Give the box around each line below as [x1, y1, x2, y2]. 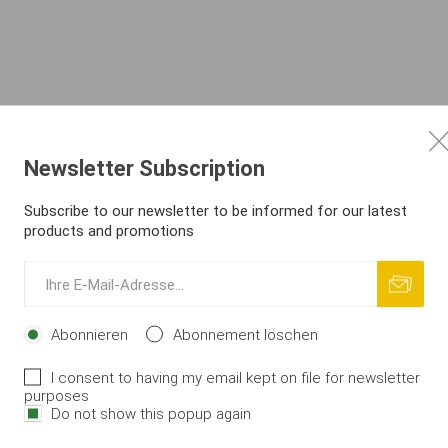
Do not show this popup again [51, 404, 251, 423]
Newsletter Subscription [24, 155, 265, 181]
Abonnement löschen [173, 325, 318, 344]
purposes [24, 386, 89, 405]
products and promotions [24, 221, 194, 240]
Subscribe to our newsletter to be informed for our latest [24, 201, 407, 220]
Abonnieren [51, 325, 128, 344]
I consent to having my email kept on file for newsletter [51, 368, 420, 387]
